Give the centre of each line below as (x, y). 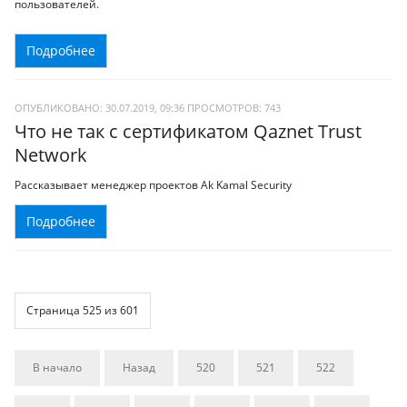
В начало (57, 367)
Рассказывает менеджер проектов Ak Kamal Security (153, 185)
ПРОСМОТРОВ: (226, 107)
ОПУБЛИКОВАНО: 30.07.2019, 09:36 (99, 107)
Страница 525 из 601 (83, 310)
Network (51, 154)
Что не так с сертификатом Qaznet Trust (188, 131)
